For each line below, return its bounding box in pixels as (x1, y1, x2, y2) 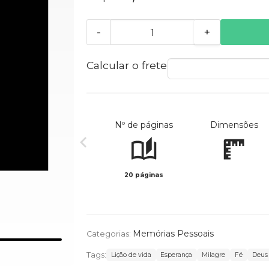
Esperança (160, 251, 193, 259)
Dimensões (210, 119, 258, 131)
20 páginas (124, 171, 164, 180)
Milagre (202, 251, 226, 259)
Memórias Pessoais (132, 228, 214, 240)
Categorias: (86, 229, 133, 239)
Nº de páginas (115, 119, 174, 131)
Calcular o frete (86, 59, 167, 72)
